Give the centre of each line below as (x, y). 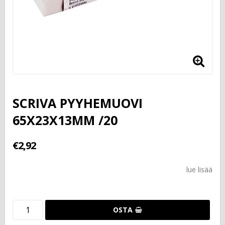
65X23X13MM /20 (65, 120)
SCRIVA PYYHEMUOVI (78, 103)
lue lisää (199, 169)
